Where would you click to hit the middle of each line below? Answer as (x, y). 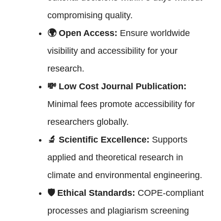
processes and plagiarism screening (118, 210)
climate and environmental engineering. (125, 175)
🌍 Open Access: (82, 33)
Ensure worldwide (154, 33)
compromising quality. (90, 15)
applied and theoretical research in (115, 157)
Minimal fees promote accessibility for (121, 104)
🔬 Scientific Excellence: (98, 139)
